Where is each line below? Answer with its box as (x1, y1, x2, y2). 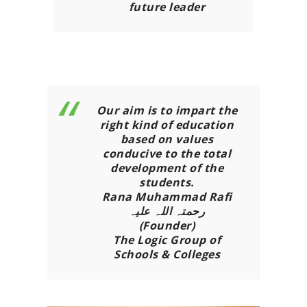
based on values (120, 131, 214, 147)
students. (139, 174, 195, 190)
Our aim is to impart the (96, 102, 238, 118)
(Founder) (138, 217, 195, 233)
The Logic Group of (113, 232, 221, 247)
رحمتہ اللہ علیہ (128, 203, 206, 219)
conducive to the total (103, 145, 231, 161)
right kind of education (99, 116, 234, 132)
